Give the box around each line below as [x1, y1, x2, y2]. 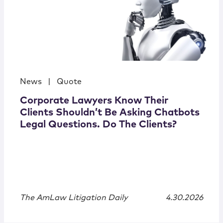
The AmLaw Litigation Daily [20, 194, 128, 202]
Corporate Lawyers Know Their [20, 96, 168, 106]
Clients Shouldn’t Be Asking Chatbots [20, 108, 200, 118]
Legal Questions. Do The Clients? [20, 119, 177, 130]
